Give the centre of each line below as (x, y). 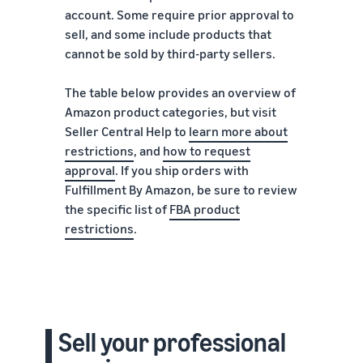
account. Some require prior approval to (179, 14)
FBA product (205, 209)
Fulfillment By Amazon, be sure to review (181, 189)
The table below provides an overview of (180, 92)
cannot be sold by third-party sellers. (170, 53)
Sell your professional (172, 342)
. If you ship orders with (182, 170)
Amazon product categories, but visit (171, 111)
